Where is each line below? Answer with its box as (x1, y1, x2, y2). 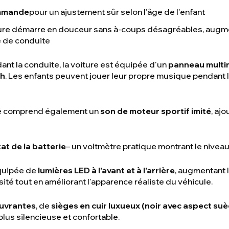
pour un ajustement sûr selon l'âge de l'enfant (29, 7, 205, 17)
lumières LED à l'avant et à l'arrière (38, 165, 175, 175)
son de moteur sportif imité (100, 106, 211, 116)
